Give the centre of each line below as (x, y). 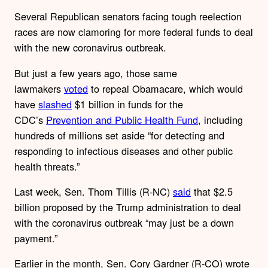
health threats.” (47, 166)
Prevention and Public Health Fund (122, 119)
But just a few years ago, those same (96, 73)
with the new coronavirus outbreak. (90, 48)
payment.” (36, 238)
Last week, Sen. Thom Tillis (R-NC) (94, 191)
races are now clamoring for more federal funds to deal (134, 32)
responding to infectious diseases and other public (124, 150)
